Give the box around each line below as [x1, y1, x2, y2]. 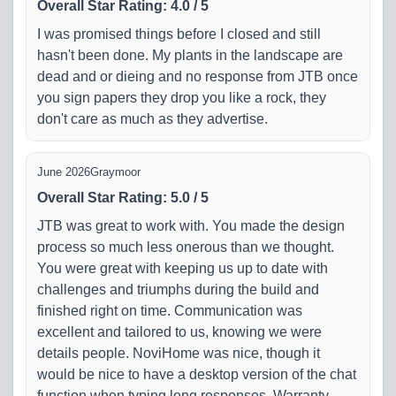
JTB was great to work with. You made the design [37, 217, 345, 233]
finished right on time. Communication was [37, 302, 302, 318]
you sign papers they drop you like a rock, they [37, 89, 326, 105]
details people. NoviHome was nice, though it [37, 345, 320, 361]
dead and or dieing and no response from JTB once [37, 68, 358, 84]
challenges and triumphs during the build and [37, 281, 319, 297]
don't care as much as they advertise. [37, 110, 268, 126]
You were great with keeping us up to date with [37, 260, 328, 276]
